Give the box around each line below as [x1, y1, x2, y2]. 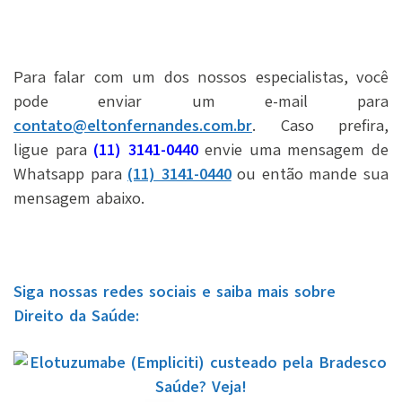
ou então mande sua [231, 162, 389, 185]
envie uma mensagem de [197, 138, 389, 161]
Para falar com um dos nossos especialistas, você [13, 66, 389, 88]
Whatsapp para [13, 162, 128, 185]
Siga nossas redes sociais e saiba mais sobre [13, 280, 336, 302]
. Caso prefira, [252, 114, 389, 136]
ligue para [13, 138, 94, 161]
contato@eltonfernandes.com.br [13, 114, 252, 136]
